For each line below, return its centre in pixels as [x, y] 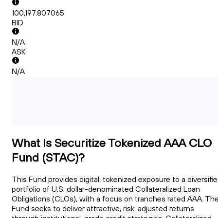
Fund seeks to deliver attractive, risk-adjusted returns [103, 209]
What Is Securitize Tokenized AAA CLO [112, 143]
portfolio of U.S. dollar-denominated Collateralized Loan [106, 189]
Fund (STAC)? [48, 157]
